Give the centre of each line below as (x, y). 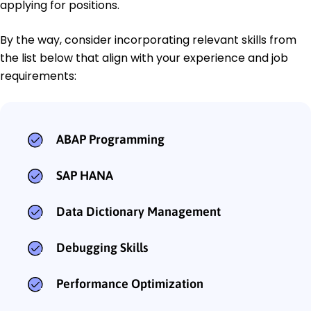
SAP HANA (85, 176)
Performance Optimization (130, 284)
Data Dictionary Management (138, 212)
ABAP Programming (110, 140)
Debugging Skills (102, 248)
